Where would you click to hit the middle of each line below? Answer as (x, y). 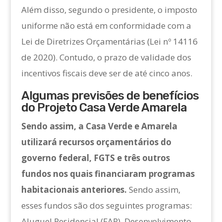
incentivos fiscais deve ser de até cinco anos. (107, 73)
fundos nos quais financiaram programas (108, 174)
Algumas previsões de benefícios (110, 96)
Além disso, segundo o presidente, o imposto (109, 10)
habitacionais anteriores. (74, 190)
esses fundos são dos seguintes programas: (106, 206)
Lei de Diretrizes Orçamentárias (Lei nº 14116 (109, 42)
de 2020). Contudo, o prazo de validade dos (106, 57)
